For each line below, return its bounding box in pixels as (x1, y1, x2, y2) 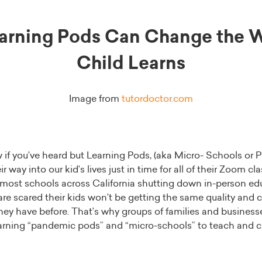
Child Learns (77, 55, 185, 73)
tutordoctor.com (122, 94, 193, 104)
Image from (69, 94, 122, 104)
